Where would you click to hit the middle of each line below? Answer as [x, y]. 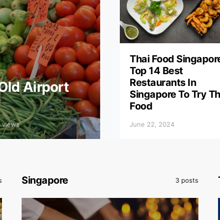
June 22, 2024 [152, 124]
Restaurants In [163, 82]
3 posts [187, 180]
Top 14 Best [156, 71]
